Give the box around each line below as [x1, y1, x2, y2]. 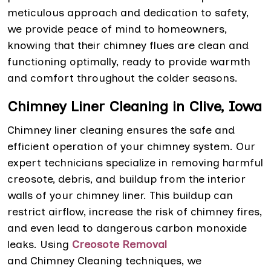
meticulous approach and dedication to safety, [7, 5, 249, 19]
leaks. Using [7, 237, 72, 251]
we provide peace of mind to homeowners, [7, 22, 227, 36]
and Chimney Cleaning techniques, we [7, 253, 201, 267]
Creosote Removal [72, 237, 167, 251]
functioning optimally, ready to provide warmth [7, 54, 250, 68]
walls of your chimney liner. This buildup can [7, 188, 233, 202]
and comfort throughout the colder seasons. [7, 71, 238, 85]
